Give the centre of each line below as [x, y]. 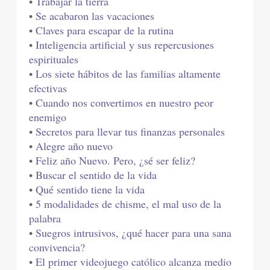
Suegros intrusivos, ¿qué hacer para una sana [134, 233]
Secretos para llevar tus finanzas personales [130, 132]
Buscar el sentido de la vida [96, 175]
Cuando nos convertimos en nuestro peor [125, 103]
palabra [45, 218]
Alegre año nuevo [74, 146]
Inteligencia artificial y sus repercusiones [125, 45]
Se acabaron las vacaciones [95, 16]
